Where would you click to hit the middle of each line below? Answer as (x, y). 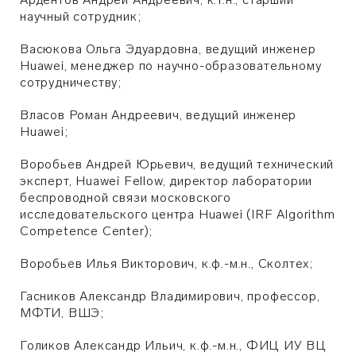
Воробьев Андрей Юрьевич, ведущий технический (177, 164)
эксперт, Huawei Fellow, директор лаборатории (166, 181)
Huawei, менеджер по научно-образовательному (171, 66)
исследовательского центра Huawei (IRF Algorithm (178, 214)
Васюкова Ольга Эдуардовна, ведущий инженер (168, 49)
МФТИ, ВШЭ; (62, 313)
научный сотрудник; (81, 16)
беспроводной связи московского (126, 197)
